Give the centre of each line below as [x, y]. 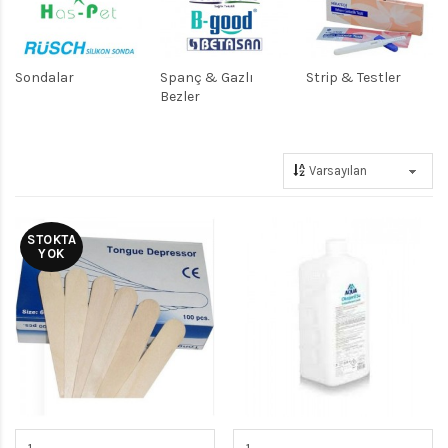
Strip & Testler [353, 77]
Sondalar [44, 77]
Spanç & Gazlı [207, 77]
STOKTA [51, 239]
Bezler [180, 96]
